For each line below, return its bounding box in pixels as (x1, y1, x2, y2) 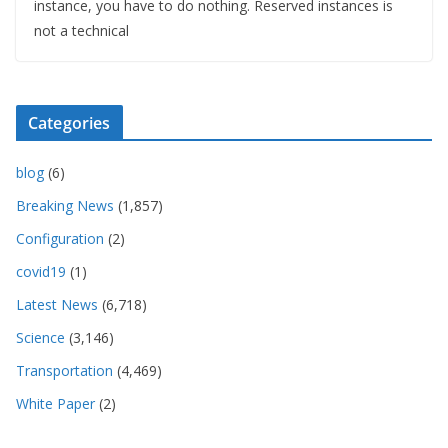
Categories (28, 111, 111, 134)
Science (16, 327, 65, 347)
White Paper (16, 393, 95, 413)
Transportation (16, 360, 113, 380)
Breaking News (16, 195, 114, 215)
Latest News (16, 294, 98, 314)
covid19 (16, 261, 66, 281)
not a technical (34, 20, 129, 40)
